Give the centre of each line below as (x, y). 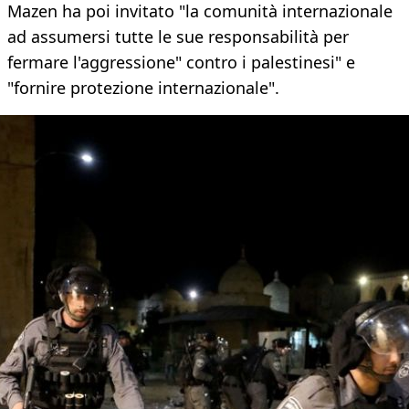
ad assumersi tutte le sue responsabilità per (178, 37)
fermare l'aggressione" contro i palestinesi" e (181, 63)
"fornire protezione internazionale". (143, 88)
